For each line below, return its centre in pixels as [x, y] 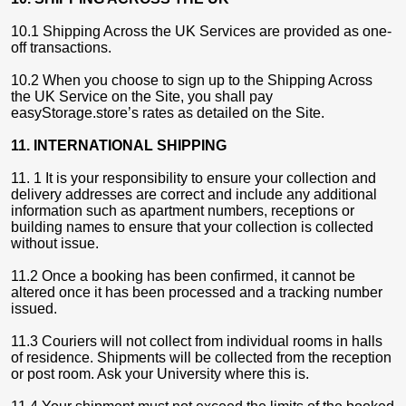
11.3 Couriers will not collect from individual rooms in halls [197, 341]
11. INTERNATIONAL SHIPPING [121, 145]
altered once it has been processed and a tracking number [197, 292]
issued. [34, 309]
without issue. [55, 243]
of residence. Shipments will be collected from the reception [201, 358]
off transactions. [61, 48]
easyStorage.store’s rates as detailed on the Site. [168, 113]
